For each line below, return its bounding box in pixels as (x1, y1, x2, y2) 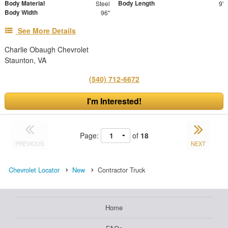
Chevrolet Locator (9, 164, 60, 175)
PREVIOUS (15, 139, 44, 148)
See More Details (18, 25, 76, 36)
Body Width (5, 7, 38, 17)
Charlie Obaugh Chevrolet (5, 44, 89, 54)
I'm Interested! (87, 95, 141, 107)
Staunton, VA (5, 54, 46, 65)
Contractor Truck (98, 164, 145, 175)
